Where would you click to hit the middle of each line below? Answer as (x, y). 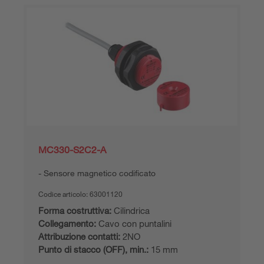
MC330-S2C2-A (72, 149)
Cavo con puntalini (134, 223)
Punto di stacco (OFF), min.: (93, 249)
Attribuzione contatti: (79, 236)
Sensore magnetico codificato (100, 173)
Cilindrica (131, 210)
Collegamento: (67, 223)
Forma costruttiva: (75, 210)
